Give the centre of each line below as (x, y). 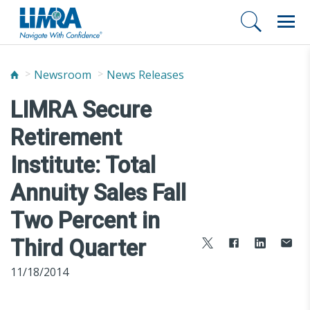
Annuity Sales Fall (98, 193)
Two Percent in (85, 220)
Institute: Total (83, 165)
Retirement (66, 137)
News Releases (145, 74)
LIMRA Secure (81, 110)
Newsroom (63, 74)
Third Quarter (78, 248)
